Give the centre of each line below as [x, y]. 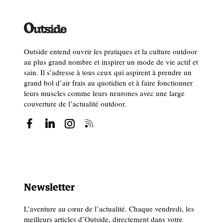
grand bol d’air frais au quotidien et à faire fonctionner [108, 82]
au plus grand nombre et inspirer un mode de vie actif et [111, 61]
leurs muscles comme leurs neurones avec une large [104, 93]
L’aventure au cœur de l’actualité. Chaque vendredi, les [109, 208]
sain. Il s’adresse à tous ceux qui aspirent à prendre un [108, 72]
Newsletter [49, 187]
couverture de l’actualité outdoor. [75, 103]
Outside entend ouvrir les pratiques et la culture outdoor [111, 51]
